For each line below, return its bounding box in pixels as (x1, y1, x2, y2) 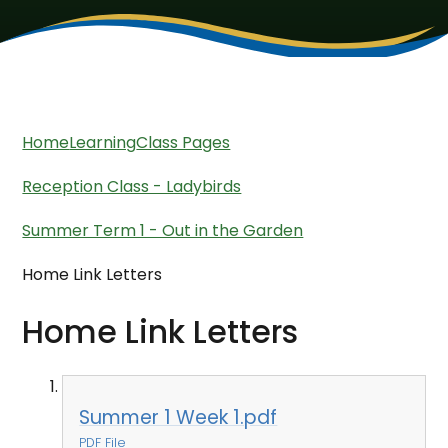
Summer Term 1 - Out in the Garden (22, 219, 304, 243)
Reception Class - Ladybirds (22, 175, 242, 199)
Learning (69, 131, 137, 155)
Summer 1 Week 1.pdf (79, 404, 278, 432)
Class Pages (136, 131, 231, 155)
